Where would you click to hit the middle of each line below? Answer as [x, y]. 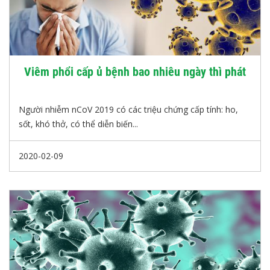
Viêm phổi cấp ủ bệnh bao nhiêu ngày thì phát [135, 72]
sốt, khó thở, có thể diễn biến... [78, 124]
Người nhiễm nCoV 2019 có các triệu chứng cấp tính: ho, [128, 109]
